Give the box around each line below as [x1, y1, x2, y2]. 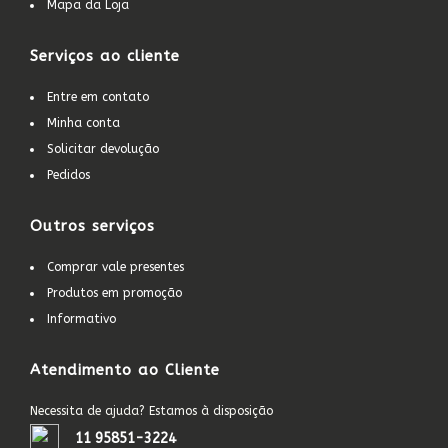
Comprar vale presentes [47, 260, 184, 274]
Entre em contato [47, 90, 149, 104]
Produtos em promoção [47, 286, 182, 300]
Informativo [47, 312, 116, 326]
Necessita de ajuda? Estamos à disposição [30, 404, 273, 418]
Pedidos [47, 168, 90, 182]
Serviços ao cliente [30, 47, 180, 65]
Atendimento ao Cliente [30, 361, 220, 379]
